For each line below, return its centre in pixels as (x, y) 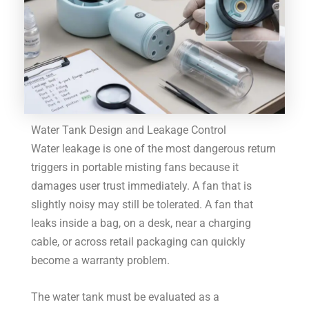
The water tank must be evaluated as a (126, 297)
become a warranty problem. (101, 260)
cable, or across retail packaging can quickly (139, 241)
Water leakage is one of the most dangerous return (154, 148)
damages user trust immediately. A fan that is (142, 186)
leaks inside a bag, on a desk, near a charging (141, 223)
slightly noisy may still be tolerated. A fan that (142, 204)
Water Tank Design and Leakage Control (129, 130)
